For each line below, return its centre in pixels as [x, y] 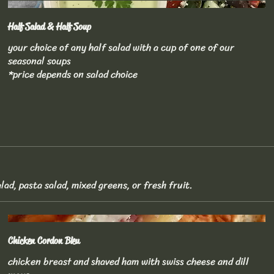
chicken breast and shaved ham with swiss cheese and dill [129, 261]
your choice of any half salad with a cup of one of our [121, 48]
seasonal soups [40, 61]
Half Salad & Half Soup [50, 27]
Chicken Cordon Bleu [44, 240]
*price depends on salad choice [73, 75]
